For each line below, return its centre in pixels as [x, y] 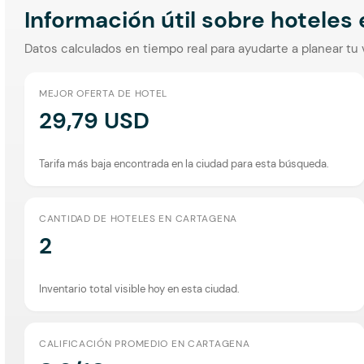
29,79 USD [94, 120]
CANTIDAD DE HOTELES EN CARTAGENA [139, 218]
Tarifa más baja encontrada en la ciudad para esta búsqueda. [184, 163]
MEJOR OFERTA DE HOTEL [104, 93]
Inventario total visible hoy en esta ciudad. [139, 288]
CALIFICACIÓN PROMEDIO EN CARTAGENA [145, 343]
